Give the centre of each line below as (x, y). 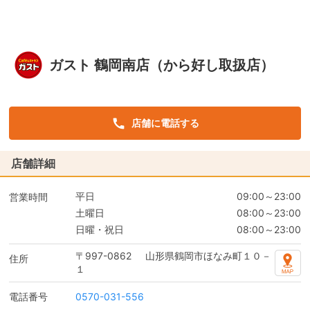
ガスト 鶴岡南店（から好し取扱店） (161, 65)
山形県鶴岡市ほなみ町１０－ (208, 256)
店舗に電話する (165, 123)
